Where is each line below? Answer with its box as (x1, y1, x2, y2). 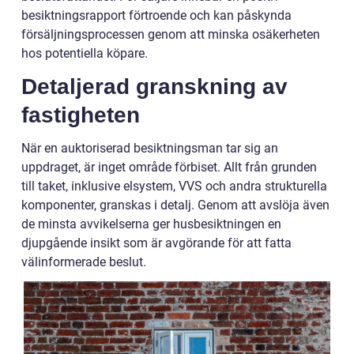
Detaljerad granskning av (21, 73, 288, 99)
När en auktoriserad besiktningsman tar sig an (21, 140, 278, 156)
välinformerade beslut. (21, 254, 146, 269)
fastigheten (21, 102, 140, 127)
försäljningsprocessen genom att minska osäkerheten (21, 26, 320, 42)
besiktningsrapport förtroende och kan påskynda (21, 7, 292, 23)
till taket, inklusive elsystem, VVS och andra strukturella (21, 178, 327, 194)
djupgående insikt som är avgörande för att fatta (21, 235, 292, 250)
